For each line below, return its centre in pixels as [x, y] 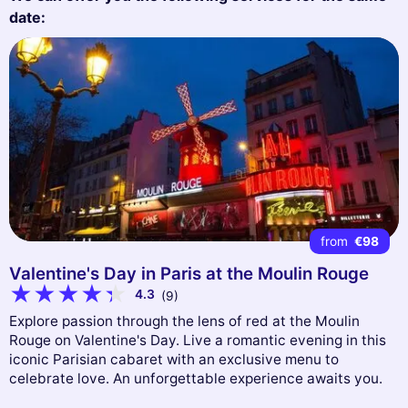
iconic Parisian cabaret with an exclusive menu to [174, 360]
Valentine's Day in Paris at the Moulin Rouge [189, 273]
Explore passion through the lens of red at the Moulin [184, 321]
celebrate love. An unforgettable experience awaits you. [196, 379]
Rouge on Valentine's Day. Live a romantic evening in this [198, 341]
